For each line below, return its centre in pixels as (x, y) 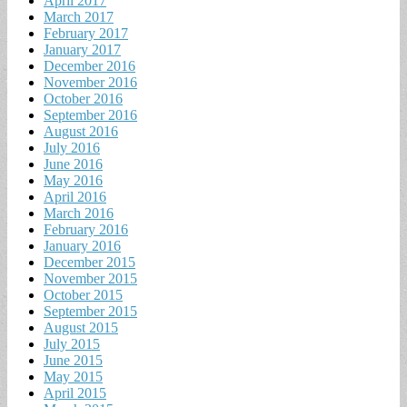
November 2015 (90, 278)
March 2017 (79, 16)
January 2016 (82, 245)
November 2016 (90, 82)
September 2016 (90, 114)
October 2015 (83, 294)
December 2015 (89, 262)
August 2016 (81, 131)
